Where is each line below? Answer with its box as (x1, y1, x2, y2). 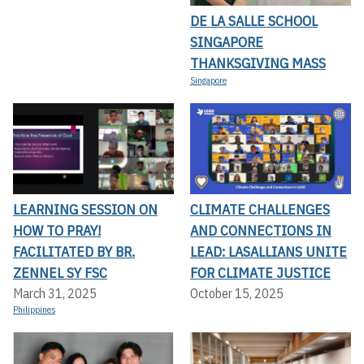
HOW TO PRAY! (13, 220, 101, 240)
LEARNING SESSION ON (13, 199, 158, 219)
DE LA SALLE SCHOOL (190, 11, 318, 31)
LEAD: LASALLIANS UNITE (190, 241, 347, 261)
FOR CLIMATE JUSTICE (190, 262, 331, 282)
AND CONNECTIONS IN (190, 220, 331, 240)
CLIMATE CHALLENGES (190, 199, 330, 219)
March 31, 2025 (13, 284, 97, 301)
